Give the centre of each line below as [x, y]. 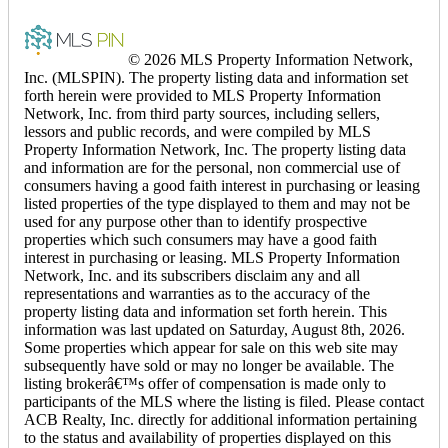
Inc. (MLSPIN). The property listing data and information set [216, 77]
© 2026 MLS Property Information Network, [268, 59]
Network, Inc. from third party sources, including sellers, [202, 113]
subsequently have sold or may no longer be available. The [209, 365]
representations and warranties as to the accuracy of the [197, 293]
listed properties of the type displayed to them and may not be [217, 203]
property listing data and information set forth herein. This [205, 311]
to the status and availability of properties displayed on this [207, 437]
